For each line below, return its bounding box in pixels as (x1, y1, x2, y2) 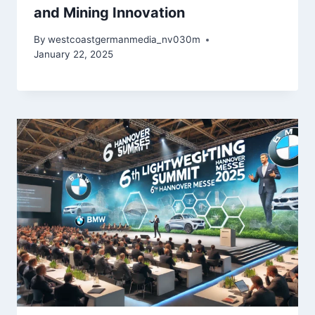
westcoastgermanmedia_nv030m (48, 34, 201, 46)
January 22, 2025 (34, 49, 113, 60)
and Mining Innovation (34, 4, 185, 21)
